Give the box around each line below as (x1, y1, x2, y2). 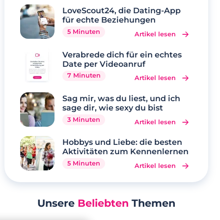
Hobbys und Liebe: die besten (62, 137, 183, 147)
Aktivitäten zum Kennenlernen (62, 147, 189, 157)
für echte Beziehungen (62, 15, 156, 25)
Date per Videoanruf (62, 59, 146, 69)
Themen (129, 197, 176, 210)
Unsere (37, 197, 78, 210)
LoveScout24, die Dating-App (62, 6, 181, 16)
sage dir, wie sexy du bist (62, 103, 164, 112)
